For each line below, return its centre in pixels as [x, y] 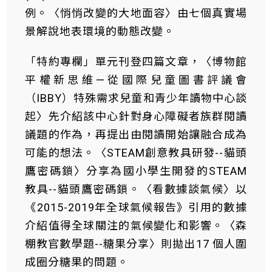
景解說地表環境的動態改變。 [100, 31]
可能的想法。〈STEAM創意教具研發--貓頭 [136, 153]
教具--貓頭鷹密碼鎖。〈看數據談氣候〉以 [136, 189]
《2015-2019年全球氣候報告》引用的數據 [136, 207]
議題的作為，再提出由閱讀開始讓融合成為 [136, 134]
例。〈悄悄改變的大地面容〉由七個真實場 [136, 13]
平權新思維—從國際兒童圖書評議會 [136, 80]
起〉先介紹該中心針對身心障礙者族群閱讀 [136, 116]
